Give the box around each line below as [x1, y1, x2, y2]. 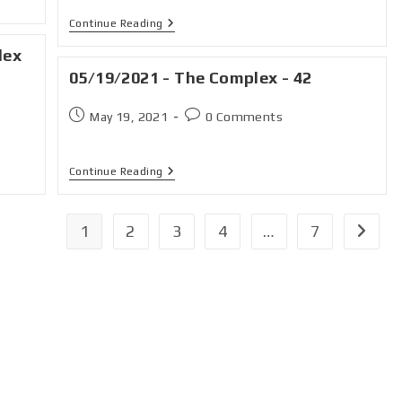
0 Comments [205, 109, 284, 124]
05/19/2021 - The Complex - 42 [69, 68, 312, 87]
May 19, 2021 [90, 109, 169, 124]
